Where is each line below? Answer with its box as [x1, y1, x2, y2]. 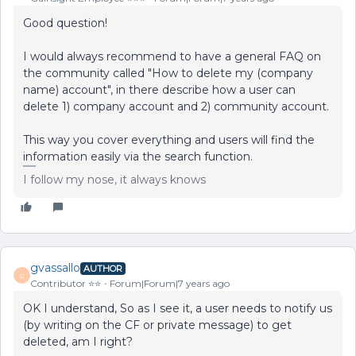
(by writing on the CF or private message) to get [23, 318, 292, 332]
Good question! [23, 16, 107, 30]
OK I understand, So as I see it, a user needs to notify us [23, 301, 332, 315]
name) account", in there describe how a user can [23, 83, 296, 97]
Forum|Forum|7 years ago [110, 277, 230, 289]
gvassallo [30, 261, 80, 275]
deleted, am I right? [23, 335, 133, 349]
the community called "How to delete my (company [23, 66, 313, 80]
